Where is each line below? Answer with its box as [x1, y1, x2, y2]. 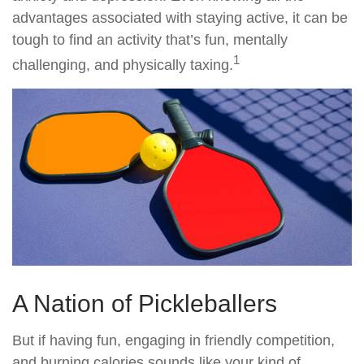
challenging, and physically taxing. [12, 57, 233, 73]
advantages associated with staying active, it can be [12, 10, 348, 26]
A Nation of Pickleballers [12, 290, 277, 318]
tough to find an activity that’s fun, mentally [12, 32, 288, 48]
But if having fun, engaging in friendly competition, [12, 332, 335, 349]
